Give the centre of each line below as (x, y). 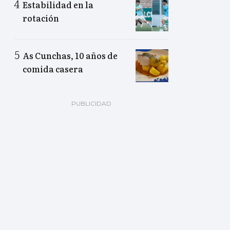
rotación (41, 18)
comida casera (53, 69)
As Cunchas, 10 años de (70, 56)
